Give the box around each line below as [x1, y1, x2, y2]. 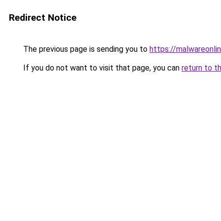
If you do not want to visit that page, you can [21, 63, 182, 73]
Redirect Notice [9, 12, 76, 23]
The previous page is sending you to [21, 44, 149, 54]
